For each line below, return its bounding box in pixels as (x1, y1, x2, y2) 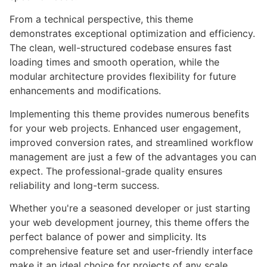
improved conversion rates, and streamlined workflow (10, 136, 253, 148)
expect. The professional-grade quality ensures (10, 164, 222, 177)
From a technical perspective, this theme (10, 13, 193, 26)
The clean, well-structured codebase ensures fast (10, 42, 232, 54)
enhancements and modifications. (10, 85, 161, 97)
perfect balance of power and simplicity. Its (10, 231, 206, 243)
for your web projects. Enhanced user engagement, (10, 122, 241, 134)
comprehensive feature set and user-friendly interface (10, 245, 253, 257)
